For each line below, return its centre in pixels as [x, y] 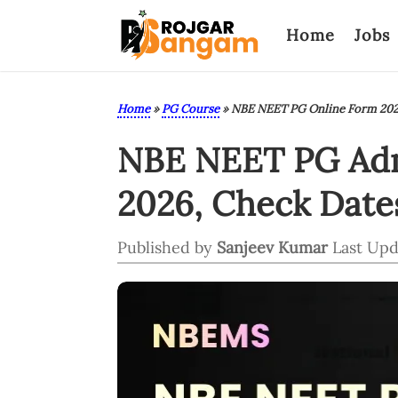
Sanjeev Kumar [272, 247]
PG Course [191, 109]
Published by [167, 247]
